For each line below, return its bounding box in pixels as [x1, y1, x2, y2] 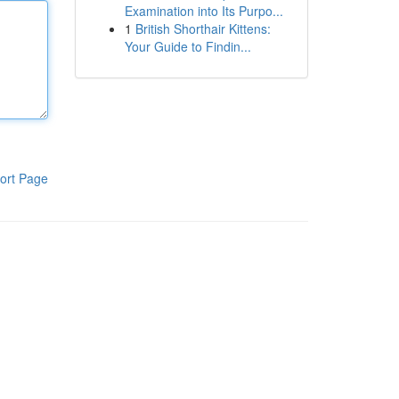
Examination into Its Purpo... [124, 2, 283, 20]
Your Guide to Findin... [124, 37, 251, 55]
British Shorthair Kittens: [134, 20, 271, 37]
